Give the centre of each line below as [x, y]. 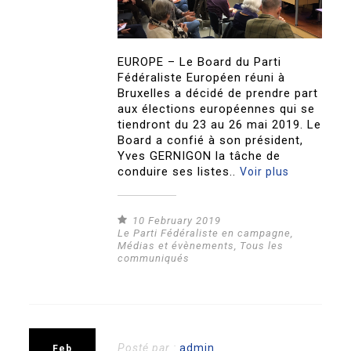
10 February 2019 [177, 221]
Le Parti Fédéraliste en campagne [204, 233]
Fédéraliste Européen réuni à [202, 78]
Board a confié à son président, [211, 141]
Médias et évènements [176, 246]
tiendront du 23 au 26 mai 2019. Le [220, 125]
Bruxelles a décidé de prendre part [218, 94]
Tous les [262, 246]
